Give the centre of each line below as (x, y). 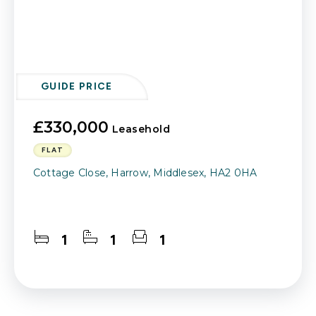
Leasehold (141, 129)
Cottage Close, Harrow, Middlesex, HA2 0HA (145, 173)
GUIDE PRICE (77, 86)
